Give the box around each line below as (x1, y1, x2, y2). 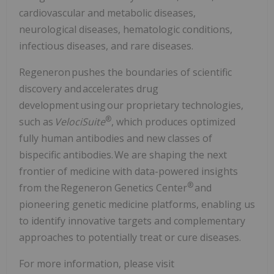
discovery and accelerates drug (19, 81, 158, 95)
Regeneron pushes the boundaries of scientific (19, 65, 232, 79)
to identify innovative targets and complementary (19, 213, 245, 228)
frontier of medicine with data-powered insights (19, 164, 238, 178)
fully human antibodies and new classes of (19, 131, 212, 145)
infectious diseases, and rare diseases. (19, 39, 193, 53)
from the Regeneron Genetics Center (19, 180, 187, 194)
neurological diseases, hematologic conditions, (19, 22, 232, 36)
